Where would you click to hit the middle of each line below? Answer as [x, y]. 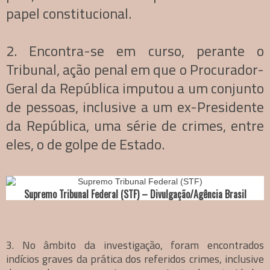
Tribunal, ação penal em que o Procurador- [135, 70]
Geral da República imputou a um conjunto [135, 88]
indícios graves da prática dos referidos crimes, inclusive [135, 259]
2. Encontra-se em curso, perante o [135, 51]
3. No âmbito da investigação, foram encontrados [135, 245]
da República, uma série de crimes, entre [135, 126]
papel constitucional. [69, 14]
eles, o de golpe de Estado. [85, 144]
